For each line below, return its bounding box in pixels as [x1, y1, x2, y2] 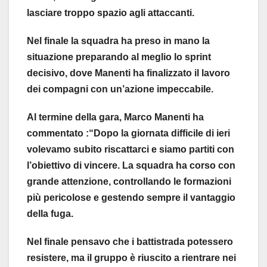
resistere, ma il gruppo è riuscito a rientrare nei [27, 252, 236, 263]
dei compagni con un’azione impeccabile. [27, 83, 213, 94]
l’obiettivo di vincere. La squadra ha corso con [27, 160, 235, 170]
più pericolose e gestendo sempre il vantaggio [27, 192, 235, 203]
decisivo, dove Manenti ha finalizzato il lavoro [27, 67, 230, 78]
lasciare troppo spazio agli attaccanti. [27, 7, 194, 18]
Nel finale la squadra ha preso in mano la [27, 35, 210, 46]
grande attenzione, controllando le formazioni [27, 176, 231, 187]
